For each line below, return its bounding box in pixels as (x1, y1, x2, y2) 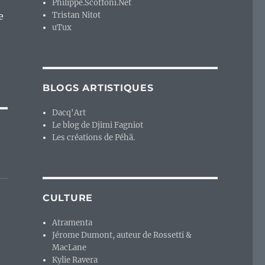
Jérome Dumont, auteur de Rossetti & (52, 230, 192, 241)
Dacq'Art (52, 108, 86, 118)
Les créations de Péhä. (52, 132, 135, 143)
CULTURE (42, 192, 93, 204)
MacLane (52, 243, 87, 253)
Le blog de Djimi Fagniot (52, 120, 144, 131)
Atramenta (52, 218, 93, 228)
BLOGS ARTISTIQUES (42, 82, 154, 94)
